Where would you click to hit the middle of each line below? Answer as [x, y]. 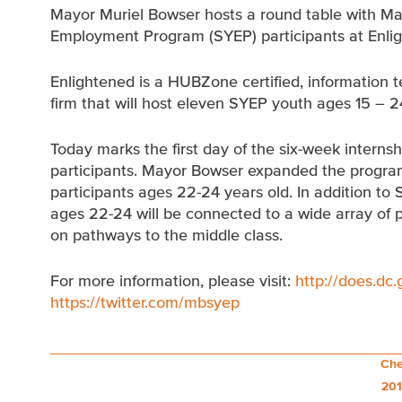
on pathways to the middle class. [166, 235]
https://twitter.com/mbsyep [144, 302]
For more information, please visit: [172, 281]
